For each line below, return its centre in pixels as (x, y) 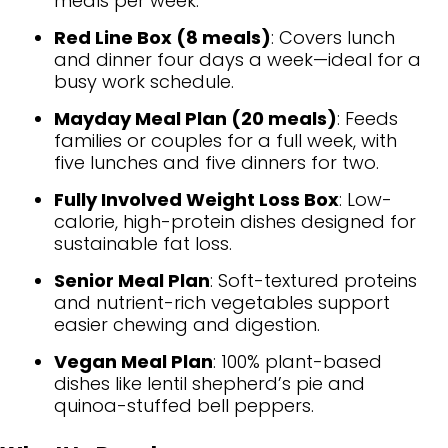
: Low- (365, 199)
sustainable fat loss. (143, 243)
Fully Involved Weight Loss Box (196, 199)
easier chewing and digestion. (187, 324)
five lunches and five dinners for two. (216, 162)
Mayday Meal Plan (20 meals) (195, 118)
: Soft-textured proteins (313, 280)
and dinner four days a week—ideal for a (237, 59)
